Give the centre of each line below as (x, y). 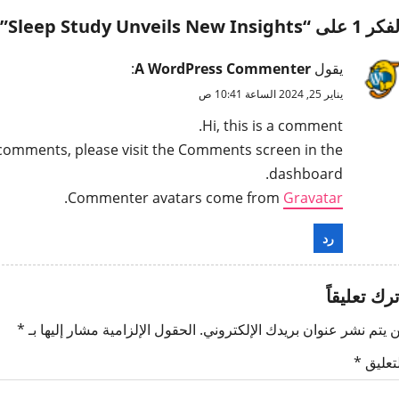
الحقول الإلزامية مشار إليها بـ (110, 330)
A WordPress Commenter (222, 69)
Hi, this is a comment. (272, 126)
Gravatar (313, 198)
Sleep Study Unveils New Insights (155, 27)
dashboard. (305, 174)
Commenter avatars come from (175, 198)
